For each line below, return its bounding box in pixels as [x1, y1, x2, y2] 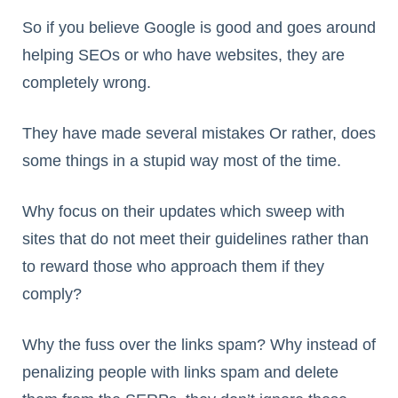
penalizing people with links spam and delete [22, 363, 338, 382]
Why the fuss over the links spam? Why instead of [22, 336, 376, 354]
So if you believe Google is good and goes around [22, 19, 376, 37]
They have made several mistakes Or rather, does [22, 124, 376, 143]
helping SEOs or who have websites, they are [22, 46, 345, 65]
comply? [22, 285, 82, 304]
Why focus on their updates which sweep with [22, 203, 345, 221]
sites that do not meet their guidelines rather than [22, 230, 369, 249]
